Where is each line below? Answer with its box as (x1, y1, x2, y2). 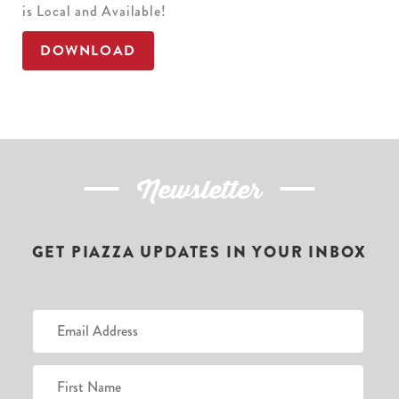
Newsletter (137, 174, 262, 207)
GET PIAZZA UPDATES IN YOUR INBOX (31, 240, 368, 264)
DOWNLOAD (40, 39, 136, 61)
